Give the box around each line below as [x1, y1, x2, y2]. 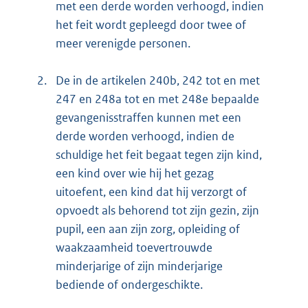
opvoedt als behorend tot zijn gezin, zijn [56, 203, 259, 219]
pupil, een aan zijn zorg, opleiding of [56, 221, 240, 237]
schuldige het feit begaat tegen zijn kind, [56, 147, 262, 163]
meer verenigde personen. [56, 36, 190, 52]
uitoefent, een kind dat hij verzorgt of [56, 184, 247, 200]
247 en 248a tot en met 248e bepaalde [56, 91, 259, 107]
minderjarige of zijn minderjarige [56, 258, 223, 274]
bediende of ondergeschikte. [56, 277, 203, 293]
